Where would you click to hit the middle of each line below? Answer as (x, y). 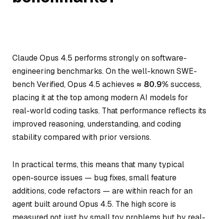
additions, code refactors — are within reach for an (102, 191)
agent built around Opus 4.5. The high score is (94, 204)
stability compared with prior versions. (82, 137)
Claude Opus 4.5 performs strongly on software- (99, 58)
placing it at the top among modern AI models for (100, 98)
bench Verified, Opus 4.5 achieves (74, 84)
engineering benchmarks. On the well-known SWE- (105, 71)
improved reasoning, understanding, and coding (97, 124)
